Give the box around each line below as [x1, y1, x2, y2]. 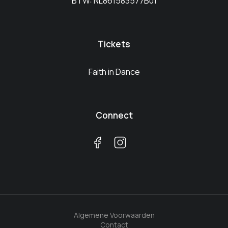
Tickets [98, 38, 130, 50]
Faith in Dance [88, 66, 140, 77]
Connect [95, 109, 133, 121]
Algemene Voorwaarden [73, 210, 155, 220]
